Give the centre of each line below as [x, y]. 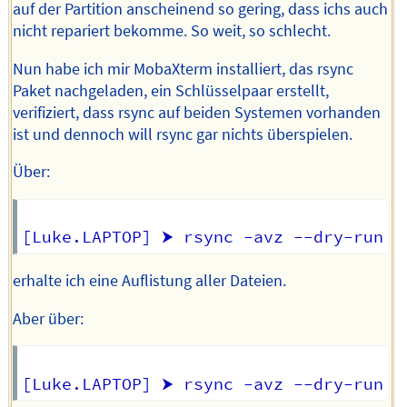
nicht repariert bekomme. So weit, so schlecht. [172, 31]
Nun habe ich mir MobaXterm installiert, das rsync [184, 69]
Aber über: [49, 318]
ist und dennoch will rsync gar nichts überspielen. [183, 134]
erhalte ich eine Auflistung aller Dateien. [150, 281]
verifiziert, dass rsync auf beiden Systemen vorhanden [197, 112]
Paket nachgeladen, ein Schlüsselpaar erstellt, [171, 90]
